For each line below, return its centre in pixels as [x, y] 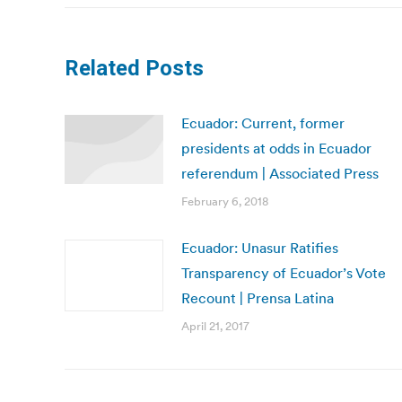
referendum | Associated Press [280, 173]
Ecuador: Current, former [263, 123]
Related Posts [134, 68]
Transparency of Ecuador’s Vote [284, 273]
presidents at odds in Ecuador [276, 148]
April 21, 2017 [215, 326]
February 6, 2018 [225, 201]
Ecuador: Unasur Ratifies [260, 248]
